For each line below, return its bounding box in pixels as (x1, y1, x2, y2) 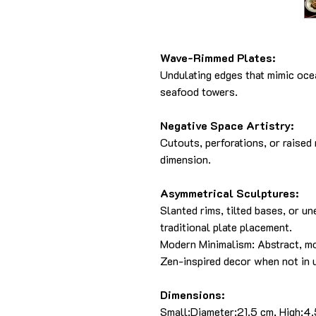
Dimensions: (160, 287, 224, 303)
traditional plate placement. (160, 219, 292, 235)
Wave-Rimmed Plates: (160, 50, 275, 66)
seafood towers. (160, 84, 238, 99)
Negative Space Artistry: (160, 118, 293, 133)
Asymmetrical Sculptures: (160, 186, 298, 201)
